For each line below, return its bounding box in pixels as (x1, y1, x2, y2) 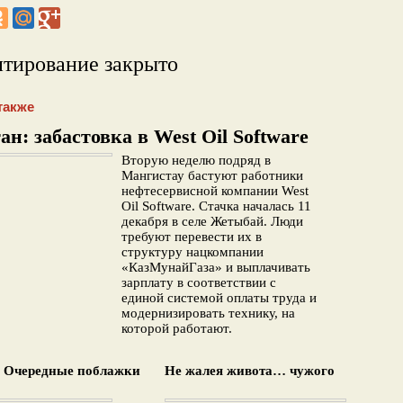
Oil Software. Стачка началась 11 (121, 199, 311, 213)
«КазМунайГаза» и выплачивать (121, 260, 310, 274)
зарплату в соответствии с (121, 275, 276, 290)
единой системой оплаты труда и (121, 291, 317, 305)
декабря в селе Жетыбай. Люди (121, 214, 303, 228)
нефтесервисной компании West (121, 184, 309, 198)
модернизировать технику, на (121, 306, 295, 320)
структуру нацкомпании (121, 245, 264, 259)
